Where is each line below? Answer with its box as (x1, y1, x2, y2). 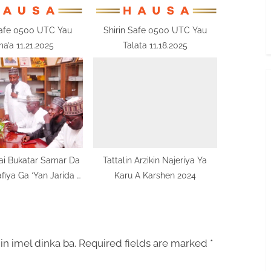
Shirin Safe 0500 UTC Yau (103, 24, 207, 35)
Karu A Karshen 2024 (114, 170, 196, 181)
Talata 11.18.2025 (122, 39, 188, 50)
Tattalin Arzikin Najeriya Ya (103, 155, 207, 166)
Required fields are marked (79, 237, 210, 249)
